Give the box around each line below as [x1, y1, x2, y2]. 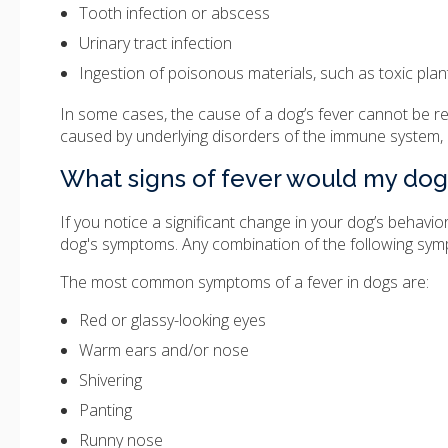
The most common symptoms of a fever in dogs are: [60, 271, 429, 294]
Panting [79, 399, 133, 422]
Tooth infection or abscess [79, 2, 271, 25]
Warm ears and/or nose [79, 339, 250, 362]
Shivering [79, 369, 143, 392]
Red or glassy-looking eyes [79, 309, 267, 332]
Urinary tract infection [79, 32, 233, 55]
